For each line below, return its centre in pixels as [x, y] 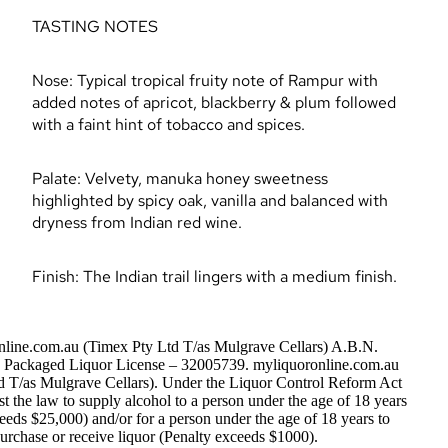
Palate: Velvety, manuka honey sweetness [180, 179]
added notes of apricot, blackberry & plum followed [214, 103]
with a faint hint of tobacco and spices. [168, 125]
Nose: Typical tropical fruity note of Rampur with [205, 81]
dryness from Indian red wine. [137, 223]
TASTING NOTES [95, 27]
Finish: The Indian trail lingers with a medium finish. [214, 277]
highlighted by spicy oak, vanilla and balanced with [210, 201]
